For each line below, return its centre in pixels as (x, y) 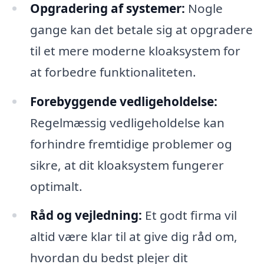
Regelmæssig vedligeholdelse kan (127, 122)
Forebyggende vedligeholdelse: (123, 101)
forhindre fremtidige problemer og (131, 143)
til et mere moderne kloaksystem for (135, 50)
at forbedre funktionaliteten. (113, 72)
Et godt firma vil (189, 215)
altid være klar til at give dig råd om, (133, 237)
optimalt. (56, 186)
